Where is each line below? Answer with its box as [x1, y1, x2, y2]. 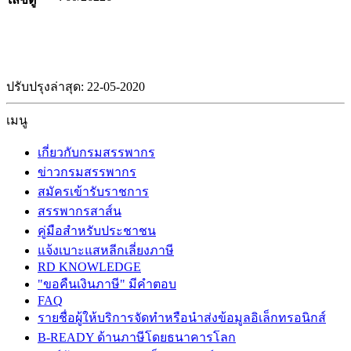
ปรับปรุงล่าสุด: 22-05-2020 [6, 80, 145, 93]
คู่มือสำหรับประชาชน [38, 224, 156, 237]
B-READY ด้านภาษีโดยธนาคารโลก [38, 331, 236, 344]
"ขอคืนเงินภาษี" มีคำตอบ [38, 277, 176, 291]
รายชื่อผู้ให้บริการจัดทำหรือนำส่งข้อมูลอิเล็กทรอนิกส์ [38, 311, 326, 324]
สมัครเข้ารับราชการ [38, 185, 149, 198]
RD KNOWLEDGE [38, 260, 141, 273]
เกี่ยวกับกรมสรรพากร [38, 146, 155, 159]
